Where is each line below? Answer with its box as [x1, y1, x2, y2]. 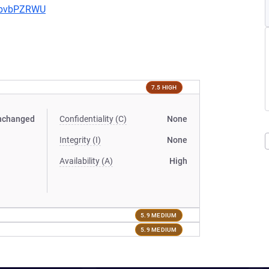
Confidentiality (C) [59, 114, 127, 124]
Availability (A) [59, 156, 113, 166]
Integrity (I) [59, 135, 101, 145]
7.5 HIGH [151, 83, 177, 91]
